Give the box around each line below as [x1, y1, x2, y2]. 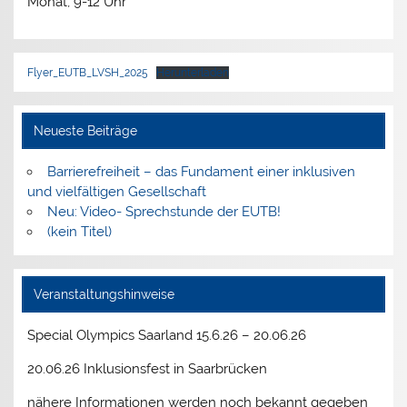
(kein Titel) [46, 223, 112, 240]
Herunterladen [156, 65, 230, 79]
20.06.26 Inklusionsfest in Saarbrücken [27, 360, 268, 377]
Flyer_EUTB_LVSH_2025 [27, 65, 149, 79]
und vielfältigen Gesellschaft [27, 183, 207, 200]
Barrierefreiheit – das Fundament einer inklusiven [46, 163, 355, 180]
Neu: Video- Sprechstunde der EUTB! [46, 203, 281, 220]
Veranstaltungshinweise [33, 286, 174, 302]
